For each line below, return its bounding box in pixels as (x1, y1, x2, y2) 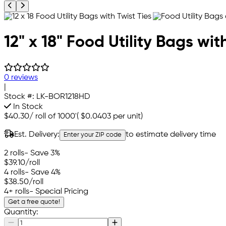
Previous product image (12, 2, 84, 9)
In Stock (11, 103, 43, 111)
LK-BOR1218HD (36, 93, 90, 101)
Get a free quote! (8, 199, 60, 206)
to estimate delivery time (126, 131, 216, 139)
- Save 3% (24, 149, 60, 158)
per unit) (111, 112, 143, 121)
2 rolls (4, 149, 24, 158)
